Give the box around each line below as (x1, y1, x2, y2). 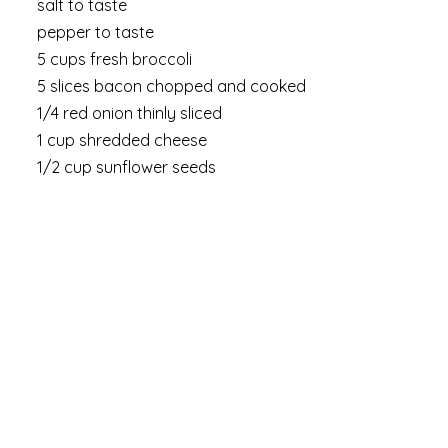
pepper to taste (37, 22, 154, 43)
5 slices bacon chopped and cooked (37, 76, 306, 97)
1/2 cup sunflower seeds (37, 157, 216, 178)
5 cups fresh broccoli (37, 49, 192, 70)
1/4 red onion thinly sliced (37, 103, 222, 124)
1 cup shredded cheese (37, 130, 207, 151)
